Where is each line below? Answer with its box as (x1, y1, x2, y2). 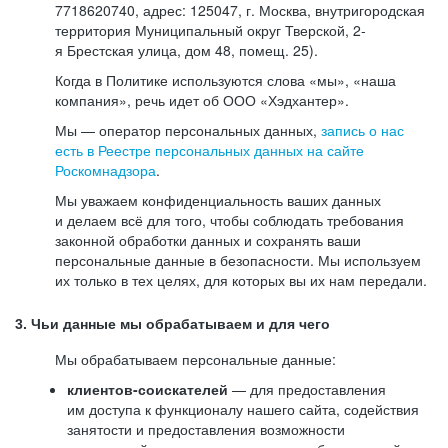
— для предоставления (228, 379, 386, 399)
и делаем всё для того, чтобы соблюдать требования (55, 210, 404, 230)
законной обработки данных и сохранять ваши (55, 230, 361, 250)
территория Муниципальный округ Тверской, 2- (55, 20, 366, 40)
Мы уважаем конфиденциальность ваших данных (55, 190, 381, 210)
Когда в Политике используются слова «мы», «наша (55, 70, 396, 90)
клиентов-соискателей (67, 379, 228, 399)
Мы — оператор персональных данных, (55, 120, 321, 140)
